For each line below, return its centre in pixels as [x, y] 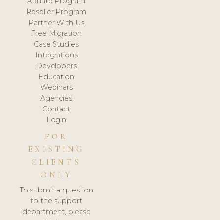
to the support [56, 201]
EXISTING [56, 149]
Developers [56, 66]
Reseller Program [56, 12]
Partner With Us [56, 22]
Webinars [56, 87]
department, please [56, 212]
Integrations [56, 55]
